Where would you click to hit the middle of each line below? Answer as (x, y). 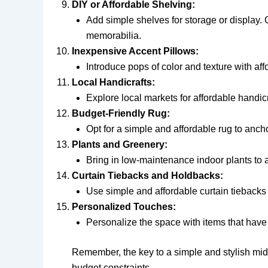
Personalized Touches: (124, 206)
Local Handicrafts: (113, 82)
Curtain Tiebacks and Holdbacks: (147, 175)
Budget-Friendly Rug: (121, 113)
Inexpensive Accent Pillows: (135, 51)
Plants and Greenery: (120, 144)
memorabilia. (114, 35)
